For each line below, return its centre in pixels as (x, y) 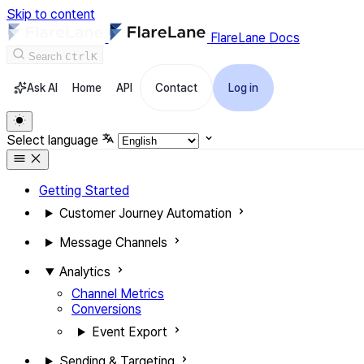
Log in (243, 88)
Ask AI (42, 88)
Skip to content (51, 14)
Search (45, 56)
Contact (176, 88)
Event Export (129, 332)
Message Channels (113, 243)
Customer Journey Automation (145, 213)
